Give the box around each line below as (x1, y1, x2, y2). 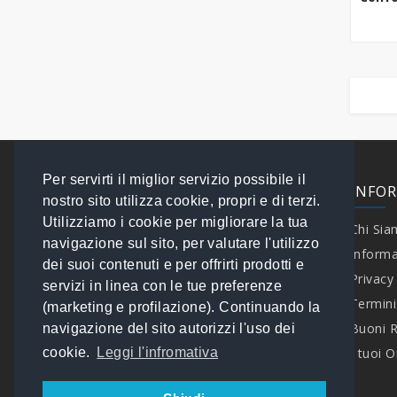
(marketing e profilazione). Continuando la (43, 300, 321, 315)
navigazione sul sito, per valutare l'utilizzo (43, 236, 319, 252)
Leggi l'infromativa (97, 345, 218, 361)
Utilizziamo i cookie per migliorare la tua (43, 214, 308, 230)
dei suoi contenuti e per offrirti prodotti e (43, 257, 305, 273)
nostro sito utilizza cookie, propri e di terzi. (43, 193, 321, 209)
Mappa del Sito (77, 320, 169, 338)
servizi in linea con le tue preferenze (43, 278, 283, 294)
